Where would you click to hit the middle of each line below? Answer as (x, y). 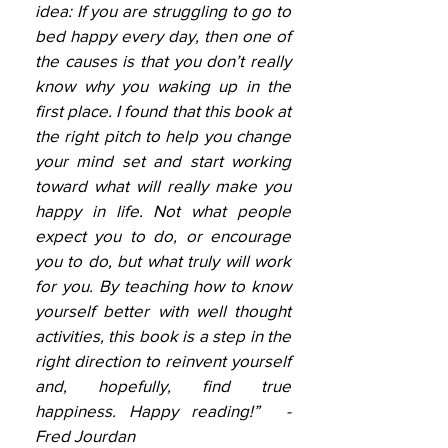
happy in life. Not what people (163, 210)
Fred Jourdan (85, 435)
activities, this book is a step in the (163, 335)
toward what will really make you (163, 185)
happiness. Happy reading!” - (163, 410)
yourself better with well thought (163, 310)
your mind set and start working (163, 160)
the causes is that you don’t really (163, 60)
